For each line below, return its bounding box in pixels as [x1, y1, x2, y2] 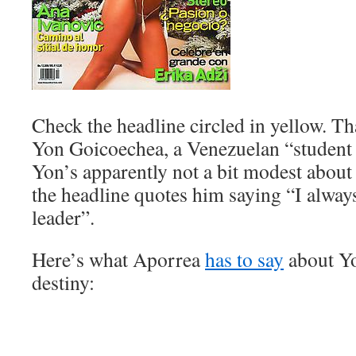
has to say [205, 246, 284, 273]
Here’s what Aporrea [32, 246, 205, 273]
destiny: [32, 269, 95, 296]
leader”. [32, 203, 95, 230]
